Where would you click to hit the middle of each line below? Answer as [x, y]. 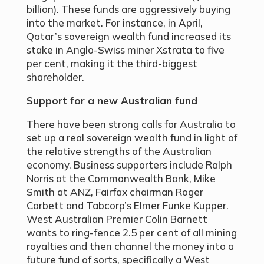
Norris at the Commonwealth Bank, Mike [121, 179]
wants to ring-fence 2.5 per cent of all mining [131, 233]
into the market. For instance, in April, [114, 23]
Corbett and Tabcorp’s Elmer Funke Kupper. [127, 206]
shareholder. [55, 77]
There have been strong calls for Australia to [131, 124]
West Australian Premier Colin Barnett [117, 219]
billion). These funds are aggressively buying [128, 9]
